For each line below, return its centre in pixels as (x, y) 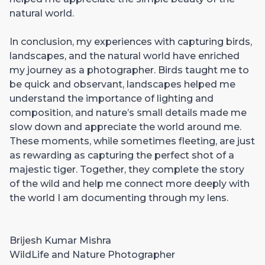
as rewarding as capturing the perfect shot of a (122, 155)
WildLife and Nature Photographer (92, 254)
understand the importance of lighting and (112, 98)
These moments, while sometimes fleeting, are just (132, 141)
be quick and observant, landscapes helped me (122, 84)
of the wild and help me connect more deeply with (130, 183)
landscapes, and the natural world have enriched (125, 56)
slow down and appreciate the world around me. (125, 127)
